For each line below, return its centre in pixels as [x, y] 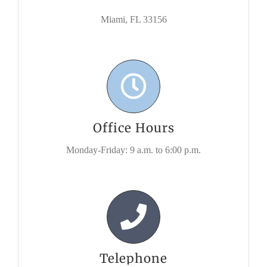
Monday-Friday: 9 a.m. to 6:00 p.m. [133, 150]
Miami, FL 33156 [133, 20]
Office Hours [133, 128]
